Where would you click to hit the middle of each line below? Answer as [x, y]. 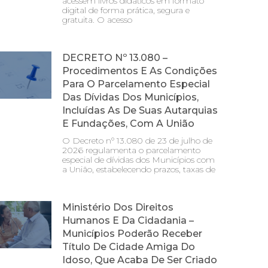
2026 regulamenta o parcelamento [131, 150]
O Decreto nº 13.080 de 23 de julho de [137, 140]
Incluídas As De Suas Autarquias [140, 110]
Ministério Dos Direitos [118, 207]
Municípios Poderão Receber [132, 233]
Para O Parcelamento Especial [136, 84]
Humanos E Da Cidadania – [128, 220]
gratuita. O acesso [97, 19]
